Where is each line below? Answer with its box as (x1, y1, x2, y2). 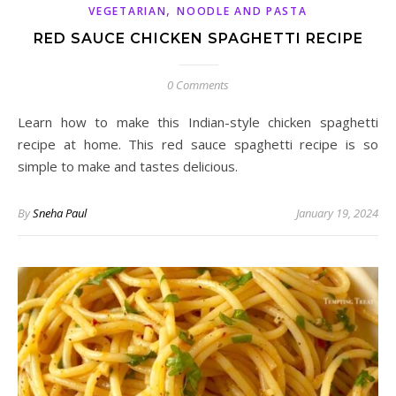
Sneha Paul (33, 205, 87, 222)
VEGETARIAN (88, 4, 167, 19)
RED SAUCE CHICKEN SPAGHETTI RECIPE (33, 30, 363, 48)
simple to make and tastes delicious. (18, 157, 238, 176)
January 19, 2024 (296, 205, 378, 222)
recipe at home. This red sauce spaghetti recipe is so (18, 135, 378, 154)
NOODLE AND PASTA (177, 4, 308, 19)
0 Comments (167, 77, 229, 94)
